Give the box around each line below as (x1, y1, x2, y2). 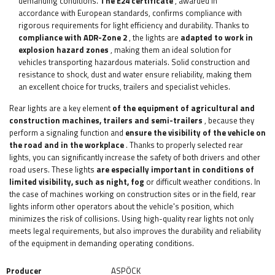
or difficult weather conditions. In (144, 176, 260, 188)
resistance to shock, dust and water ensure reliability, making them (18, 68, 252, 81)
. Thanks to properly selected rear (124, 139, 243, 152)
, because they (203, 114, 254, 127)
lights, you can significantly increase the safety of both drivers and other (9, 151, 260, 164)
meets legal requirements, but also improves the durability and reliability (9, 225, 261, 238)
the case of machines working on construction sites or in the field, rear (9, 188, 256, 201)
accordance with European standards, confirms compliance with (18, 7, 242, 20)
